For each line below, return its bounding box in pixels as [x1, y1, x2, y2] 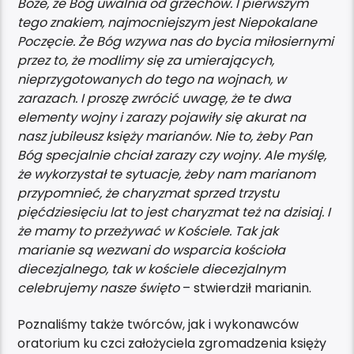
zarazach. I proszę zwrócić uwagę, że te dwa [17, 88, 292, 107]
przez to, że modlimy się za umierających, [17, 51, 275, 70]
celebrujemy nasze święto [17, 278, 180, 297]
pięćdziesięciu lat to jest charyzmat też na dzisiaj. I [17, 202, 331, 221]
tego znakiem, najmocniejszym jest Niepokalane [17, 13, 318, 32]
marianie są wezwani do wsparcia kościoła [17, 240, 286, 259]
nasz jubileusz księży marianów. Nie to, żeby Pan [17, 126, 313, 145]
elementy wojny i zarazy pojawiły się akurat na [17, 107, 307, 126]
